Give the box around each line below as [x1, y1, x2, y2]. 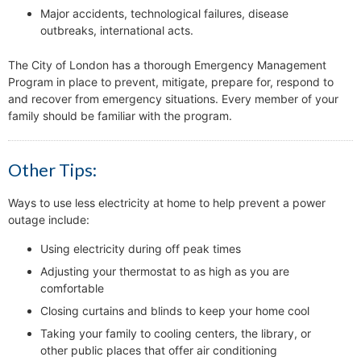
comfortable [40, 281, 104, 296]
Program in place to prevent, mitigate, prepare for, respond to [8, 75, 334, 89]
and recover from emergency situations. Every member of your [8, 92, 338, 106]
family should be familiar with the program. [8, 109, 232, 123]
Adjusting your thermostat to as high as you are [40, 264, 289, 279]
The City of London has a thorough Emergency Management [8, 58, 326, 73]
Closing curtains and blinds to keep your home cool [40, 304, 309, 318]
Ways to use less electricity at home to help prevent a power [8, 196, 326, 210]
